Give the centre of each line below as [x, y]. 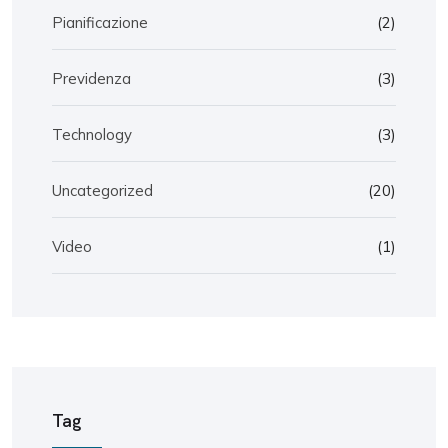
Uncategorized [102, 190]
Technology [92, 134]
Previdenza [91, 78]
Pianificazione [100, 22]
